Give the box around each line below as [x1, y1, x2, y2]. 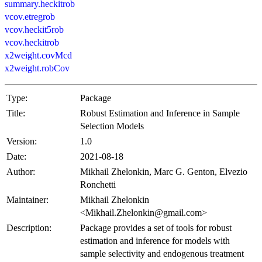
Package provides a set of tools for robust [80, 223, 232, 233]
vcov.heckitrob [5, 37, 59, 48]
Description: [6, 223, 51, 233]
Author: [6, 167, 35, 177]
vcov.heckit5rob [5, 25, 64, 35]
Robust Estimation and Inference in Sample [80, 108, 240, 119]
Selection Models [80, 121, 144, 132]
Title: [6, 108, 25, 119]
